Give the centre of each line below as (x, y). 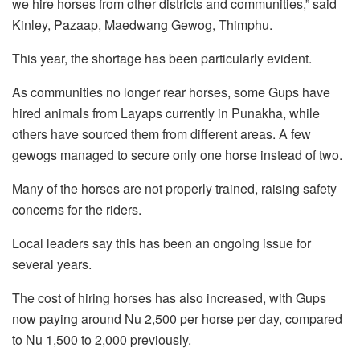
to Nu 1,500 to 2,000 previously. (102, 339)
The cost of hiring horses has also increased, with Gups (169, 297)
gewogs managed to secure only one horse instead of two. (177, 154)
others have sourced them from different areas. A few (162, 133)
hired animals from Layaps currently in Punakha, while (166, 112)
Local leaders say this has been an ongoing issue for (162, 243)
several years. (52, 264)
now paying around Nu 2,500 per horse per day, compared (177, 318)
